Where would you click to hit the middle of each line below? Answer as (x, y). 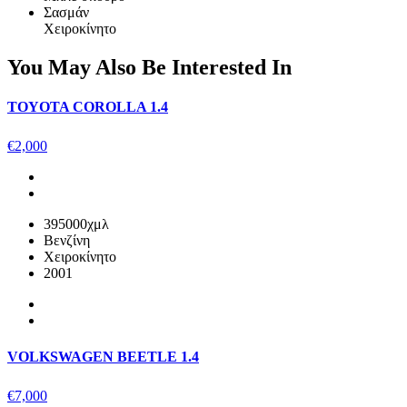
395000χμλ (76, 224)
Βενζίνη (67, 241)
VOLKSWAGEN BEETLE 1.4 (103, 356)
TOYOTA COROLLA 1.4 (88, 106)
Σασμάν (66, 12)
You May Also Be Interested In (149, 67)
